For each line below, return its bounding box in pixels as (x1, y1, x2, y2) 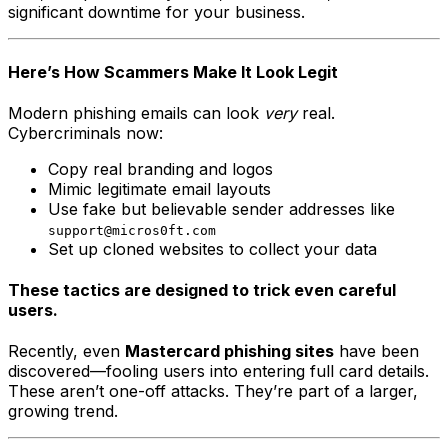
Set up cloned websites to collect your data (48, 238, 377, 259)
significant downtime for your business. (8, 2, 305, 23)
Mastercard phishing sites (125, 341, 334, 362)
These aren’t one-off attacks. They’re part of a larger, (8, 381, 418, 402)
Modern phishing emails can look (8, 102, 264, 123)
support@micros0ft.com (48, 222, 216, 238)
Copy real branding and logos (48, 158, 273, 179)
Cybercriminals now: (8, 122, 163, 143)
